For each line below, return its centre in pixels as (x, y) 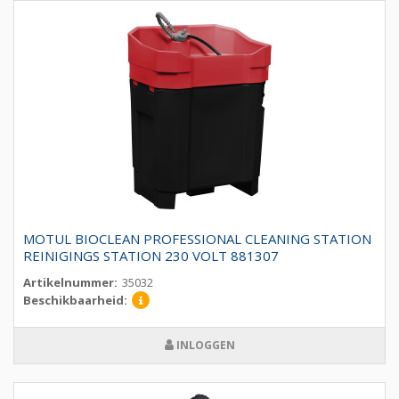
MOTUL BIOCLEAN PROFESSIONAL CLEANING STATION (197, 239)
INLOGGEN (204, 346)
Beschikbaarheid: (75, 301)
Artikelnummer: (70, 283)
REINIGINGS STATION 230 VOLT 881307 (151, 256)
